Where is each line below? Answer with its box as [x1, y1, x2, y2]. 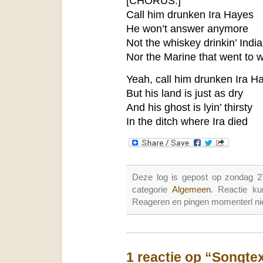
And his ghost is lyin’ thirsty [126, 100, 252, 113]
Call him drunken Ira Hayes [126, 8, 254, 21]
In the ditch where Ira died [126, 114, 248, 127]
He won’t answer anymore [126, 22, 248, 35]
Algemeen [171, 184, 211, 194]
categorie [132, 184, 172, 194]
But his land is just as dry [126, 86, 243, 99]
